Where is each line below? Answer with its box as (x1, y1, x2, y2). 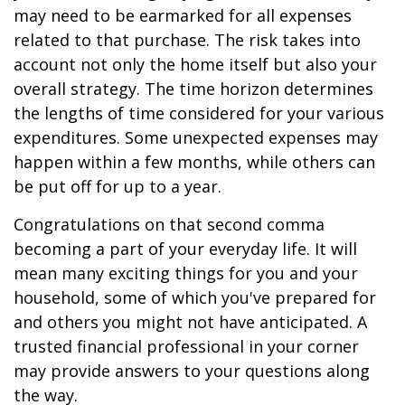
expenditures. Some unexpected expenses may (14, 127, 378, 148)
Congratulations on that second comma (14, 213, 325, 235)
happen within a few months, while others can (14, 151, 375, 173)
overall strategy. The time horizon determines (14, 78, 373, 99)
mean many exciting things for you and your (14, 262, 358, 284)
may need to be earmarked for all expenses (14, 5, 352, 26)
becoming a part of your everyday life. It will (14, 238, 357, 259)
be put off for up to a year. (14, 175, 221, 197)
